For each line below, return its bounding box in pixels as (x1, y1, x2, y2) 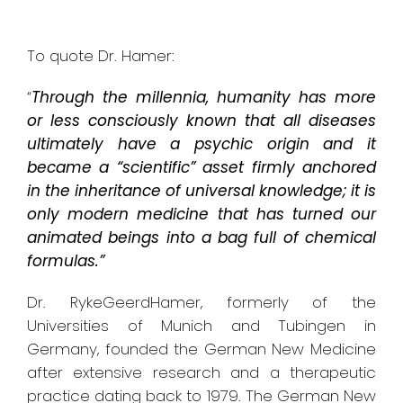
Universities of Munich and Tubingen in (27, 315, 376, 337)
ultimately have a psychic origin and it (27, 133, 376, 156)
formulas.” (27, 250, 104, 273)
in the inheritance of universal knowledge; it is (27, 180, 376, 202)
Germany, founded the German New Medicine (27, 338, 376, 361)
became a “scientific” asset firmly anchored (27, 157, 376, 179)
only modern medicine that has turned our (27, 203, 376, 226)
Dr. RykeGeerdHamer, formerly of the (27, 291, 376, 314)
